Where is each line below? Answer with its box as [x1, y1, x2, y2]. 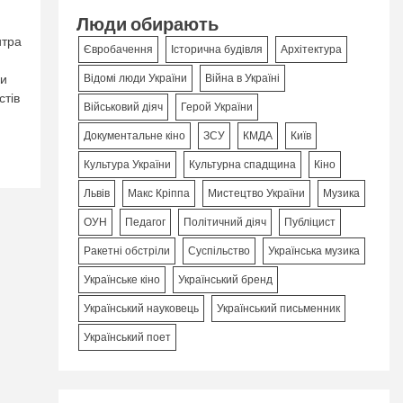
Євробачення [84, 43, 154, 56]
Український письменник [217, 302, 341, 315]
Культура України [84, 158, 172, 171]
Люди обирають [76, 12, 219, 37]
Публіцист [284, 216, 336, 228]
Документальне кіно [84, 130, 186, 142]
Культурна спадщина [189, 158, 297, 171]
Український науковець [84, 302, 200, 315]
